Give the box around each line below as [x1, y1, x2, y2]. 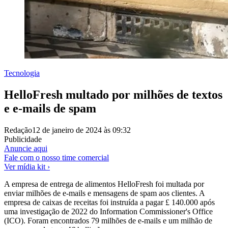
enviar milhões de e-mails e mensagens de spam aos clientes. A [4, 188, 205, 197]
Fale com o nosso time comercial [4, 153, 109, 162]
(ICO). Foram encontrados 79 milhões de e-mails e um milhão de [4, 216, 212, 225]
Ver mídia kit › [4, 162, 50, 171]
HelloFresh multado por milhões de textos [4, 88, 222, 101]
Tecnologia [4, 69, 40, 77]
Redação [4, 125, 32, 134]
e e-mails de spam [4, 101, 96, 115]
